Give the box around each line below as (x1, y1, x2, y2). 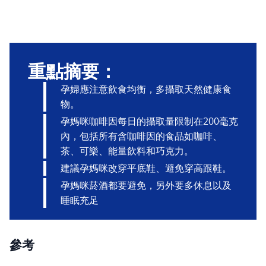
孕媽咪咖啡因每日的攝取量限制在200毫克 (61, 114, 239, 128)
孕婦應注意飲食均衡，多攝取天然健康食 (61, 82, 232, 96)
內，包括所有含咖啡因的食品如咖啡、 (61, 129, 223, 142)
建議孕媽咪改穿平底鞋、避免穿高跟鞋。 (61, 161, 232, 175)
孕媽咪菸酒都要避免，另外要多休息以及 (61, 178, 232, 192)
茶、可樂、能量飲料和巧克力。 (61, 144, 194, 157)
